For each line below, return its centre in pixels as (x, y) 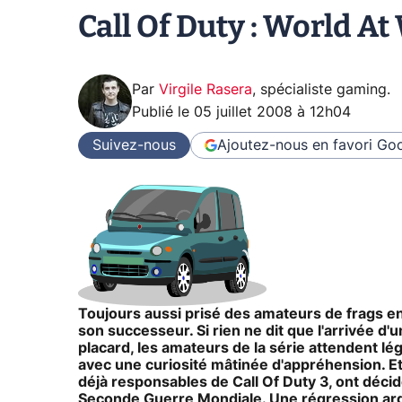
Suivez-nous (134, 145)
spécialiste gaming (323, 90)
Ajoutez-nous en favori (295, 145)
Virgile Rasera (205, 90)
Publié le (163, 112)
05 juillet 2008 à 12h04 (272, 112)
